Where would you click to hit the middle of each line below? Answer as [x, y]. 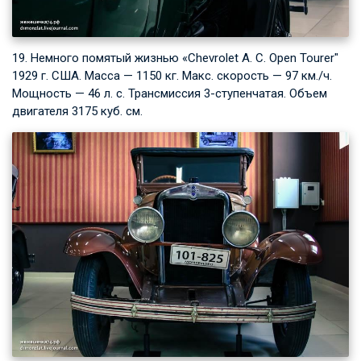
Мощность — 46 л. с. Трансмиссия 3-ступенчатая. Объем [170, 94]
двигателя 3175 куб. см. [77, 112]
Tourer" [317, 58]
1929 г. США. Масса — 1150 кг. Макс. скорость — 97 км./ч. [172, 76]
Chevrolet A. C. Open [242, 58]
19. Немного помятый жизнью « [100, 58]
